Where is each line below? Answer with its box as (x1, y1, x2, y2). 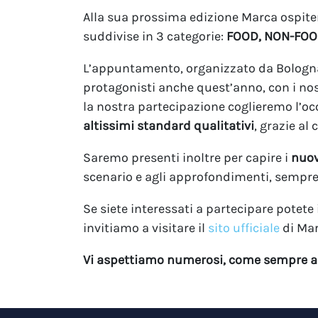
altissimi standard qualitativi (83, 118, 254, 134)
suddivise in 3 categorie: (83, 28, 224, 45)
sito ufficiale (208, 220, 280, 236)
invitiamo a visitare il (83, 220, 208, 236)
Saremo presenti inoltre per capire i (83, 150, 291, 166)
